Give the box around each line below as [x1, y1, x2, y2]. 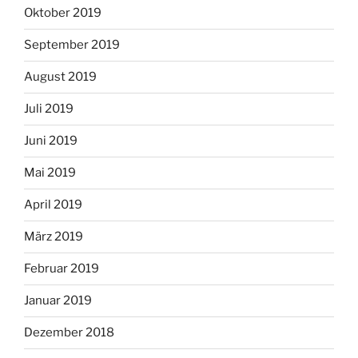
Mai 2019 [24, 165, 76, 181]
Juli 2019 [24, 101, 74, 117]
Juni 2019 [24, 133, 78, 149]
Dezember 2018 [24, 325, 114, 340]
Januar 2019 [24, 293, 92, 308]
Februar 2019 [24, 261, 99, 276]
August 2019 [24, 70, 97, 85]
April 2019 [24, 197, 82, 213]
